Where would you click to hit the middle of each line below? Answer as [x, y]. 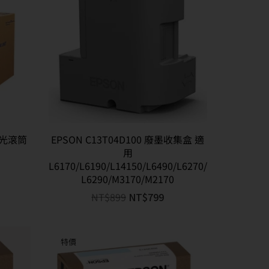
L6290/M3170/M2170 [128, 179]
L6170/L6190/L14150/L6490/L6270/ [128, 165]
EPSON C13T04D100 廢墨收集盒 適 [128, 139]
